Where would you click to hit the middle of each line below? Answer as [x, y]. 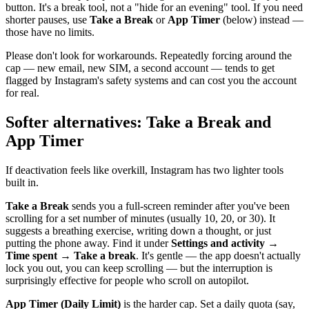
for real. [22, 92]
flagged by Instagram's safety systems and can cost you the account [151, 80]
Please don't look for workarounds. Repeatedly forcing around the [149, 55]
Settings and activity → [225, 243]
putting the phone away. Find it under [88, 243]
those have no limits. [50, 32]
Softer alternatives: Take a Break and [138, 122]
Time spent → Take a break [71, 255]
